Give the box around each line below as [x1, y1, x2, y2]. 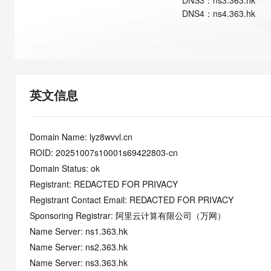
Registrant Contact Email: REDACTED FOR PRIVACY [30, 194, 233, 206]
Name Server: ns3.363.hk [30, 256, 128, 269]
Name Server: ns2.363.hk [30, 241, 128, 253]
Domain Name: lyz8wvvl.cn [30, 131, 132, 143]
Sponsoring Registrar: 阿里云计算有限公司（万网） [30, 209, 226, 221]
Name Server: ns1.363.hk [30, 225, 128, 237]
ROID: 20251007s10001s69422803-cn [30, 146, 178, 158]
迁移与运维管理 [29, 18, 88, 30]
